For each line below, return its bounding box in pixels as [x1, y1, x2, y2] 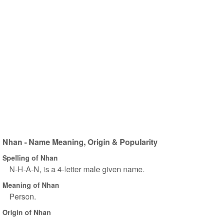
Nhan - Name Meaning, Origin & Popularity [2, 136, 158, 147]
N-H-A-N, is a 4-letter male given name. [9, 163, 145, 175]
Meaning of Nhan [2, 180, 59, 190]
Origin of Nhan [2, 207, 51, 217]
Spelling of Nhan [2, 152, 58, 163]
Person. [9, 191, 36, 202]
